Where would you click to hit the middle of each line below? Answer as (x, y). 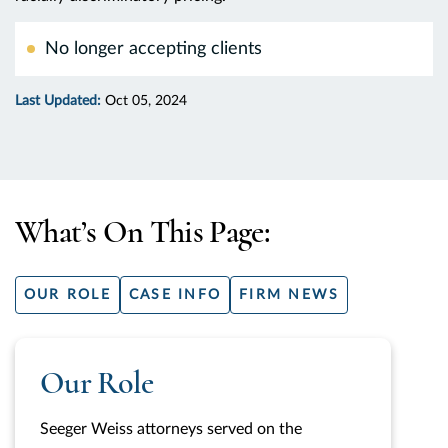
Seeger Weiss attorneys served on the (171, 429)
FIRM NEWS (289, 295)
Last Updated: (58, 101)
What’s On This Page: (143, 232)
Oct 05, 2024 (144, 101)
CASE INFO (175, 295)
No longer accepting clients (153, 49)
